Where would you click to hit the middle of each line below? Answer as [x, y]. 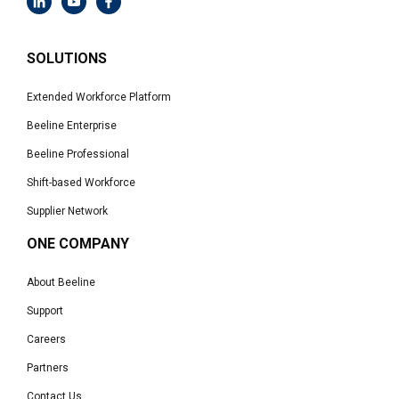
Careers [46, 339]
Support [45, 310]
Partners [48, 367]
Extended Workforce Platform [99, 97]
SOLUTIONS [67, 58]
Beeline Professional [78, 154]
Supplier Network [67, 211]
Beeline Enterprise [72, 125]
